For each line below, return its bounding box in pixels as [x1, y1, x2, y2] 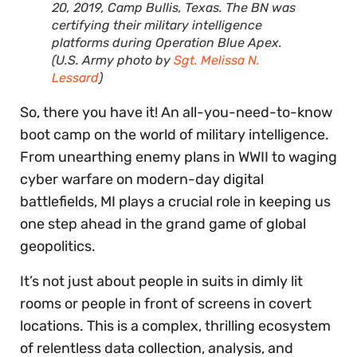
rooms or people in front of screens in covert [20, 294, 312, 312]
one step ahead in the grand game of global [20, 214, 306, 233]
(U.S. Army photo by [52, 52, 174, 68]
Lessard [52, 69, 99, 85]
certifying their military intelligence [52, 17, 262, 33]
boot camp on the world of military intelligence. [20, 125, 329, 143]
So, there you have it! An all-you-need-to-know [20, 103, 332, 121]
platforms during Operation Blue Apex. [52, 34, 282, 50]
